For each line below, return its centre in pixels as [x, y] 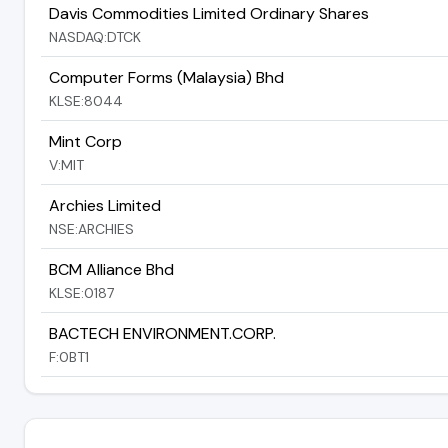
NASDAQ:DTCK [95, 36]
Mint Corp [85, 141]
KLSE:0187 [81, 292]
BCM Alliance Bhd [111, 269]
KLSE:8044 [86, 100]
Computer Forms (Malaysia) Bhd [166, 77]
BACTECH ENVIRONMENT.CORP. [162, 333]
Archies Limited [105, 205]
